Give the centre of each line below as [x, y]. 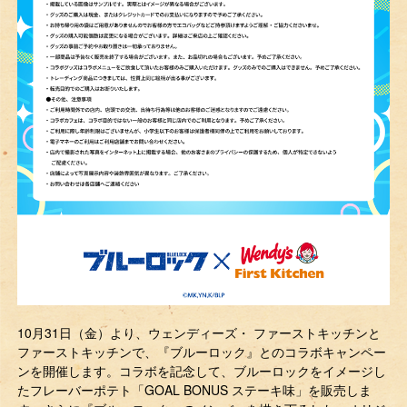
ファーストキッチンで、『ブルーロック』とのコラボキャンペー [202, 352]
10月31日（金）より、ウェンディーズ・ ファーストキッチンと [199, 333]
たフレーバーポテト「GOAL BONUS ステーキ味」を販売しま [195, 390]
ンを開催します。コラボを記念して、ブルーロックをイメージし [202, 371]
